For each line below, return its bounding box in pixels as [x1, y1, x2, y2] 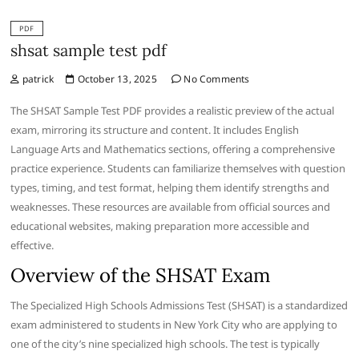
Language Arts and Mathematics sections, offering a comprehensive [10, 142, 336, 157]
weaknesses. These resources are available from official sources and [10, 200, 331, 215]
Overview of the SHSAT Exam [10, 263, 271, 288]
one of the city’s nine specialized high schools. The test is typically [10, 337, 321, 352]
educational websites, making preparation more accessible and [10, 219, 310, 234]
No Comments [181, 72, 250, 87]
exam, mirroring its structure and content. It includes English [10, 123, 300, 138]
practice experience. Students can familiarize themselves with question [10, 161, 346, 176]
